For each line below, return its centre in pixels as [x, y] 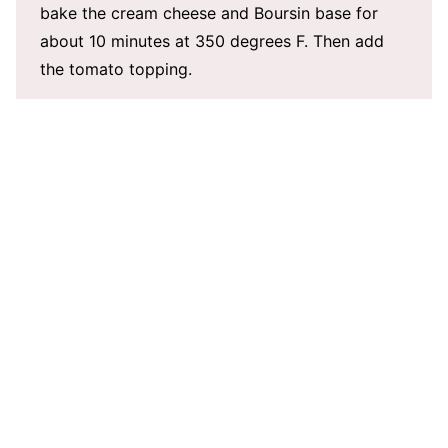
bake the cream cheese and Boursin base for [209, 13]
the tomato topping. [116, 69]
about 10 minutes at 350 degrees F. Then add [212, 41]
